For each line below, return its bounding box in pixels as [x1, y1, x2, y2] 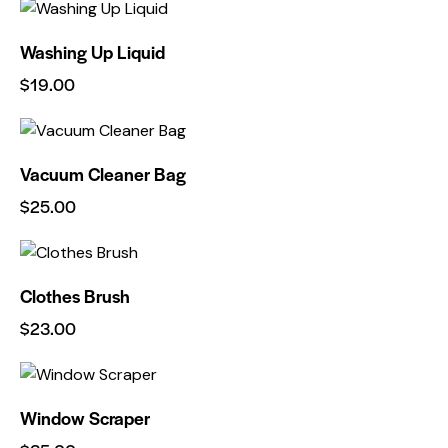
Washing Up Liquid [20, 38, 165, 64]
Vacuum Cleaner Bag [20, 160, 186, 186]
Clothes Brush [20, 282, 130, 308]
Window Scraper [20, 404, 150, 430]
